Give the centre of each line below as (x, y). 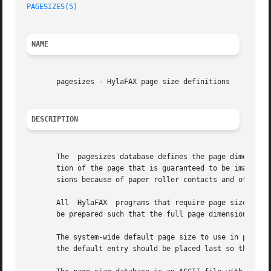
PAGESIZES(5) (52, 7)
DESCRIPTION (55, 119)
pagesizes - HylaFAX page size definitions (129, 82)
